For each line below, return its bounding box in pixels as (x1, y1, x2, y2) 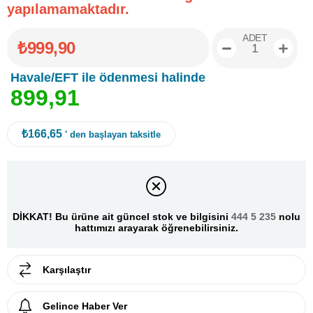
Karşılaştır (43, 264, 91, 276)
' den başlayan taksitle (65, 129, 161, 140)
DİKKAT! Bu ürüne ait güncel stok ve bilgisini (13, 210, 231, 222)
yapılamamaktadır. (7, 1, 129, 17)
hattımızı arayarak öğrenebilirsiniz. (75, 221, 238, 233)
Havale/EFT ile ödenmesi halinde (10, 71, 205, 85)
